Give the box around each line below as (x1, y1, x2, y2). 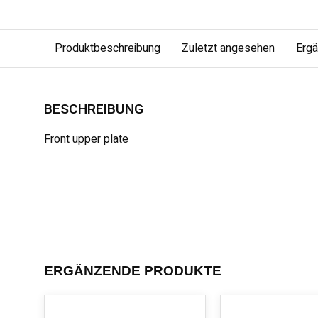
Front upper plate (44, 131, 128, 148)
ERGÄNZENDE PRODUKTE (44, 263, 221, 278)
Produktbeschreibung (55, 40, 160, 57)
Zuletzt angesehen (182, 40, 275, 57)
